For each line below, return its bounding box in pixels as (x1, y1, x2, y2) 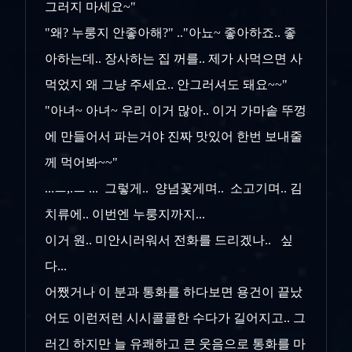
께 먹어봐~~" (45, 155, 124, 169)
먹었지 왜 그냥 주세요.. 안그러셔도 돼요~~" (45, 77, 288, 91)
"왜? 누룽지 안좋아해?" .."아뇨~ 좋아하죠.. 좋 (45, 25, 296, 39)
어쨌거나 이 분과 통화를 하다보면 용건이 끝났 (45, 284, 302, 299)
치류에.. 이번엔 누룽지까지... (45, 207, 211, 221)
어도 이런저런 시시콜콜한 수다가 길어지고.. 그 (45, 310, 306, 324)
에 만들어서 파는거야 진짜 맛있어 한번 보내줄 (45, 129, 302, 143)
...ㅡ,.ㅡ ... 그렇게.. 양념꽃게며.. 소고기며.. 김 (45, 181, 302, 195)
